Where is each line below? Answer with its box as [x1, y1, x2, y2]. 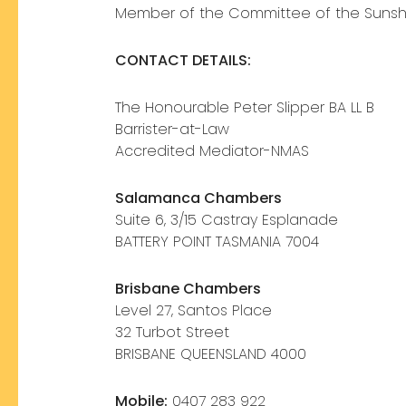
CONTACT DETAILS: [115, 50, 251, 72]
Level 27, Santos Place [115, 300, 272, 322]
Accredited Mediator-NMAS [115, 140, 314, 162]
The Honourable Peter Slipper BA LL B [115, 97, 374, 119]
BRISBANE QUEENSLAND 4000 [115, 343, 306, 365]
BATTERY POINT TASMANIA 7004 [115, 231, 319, 253]
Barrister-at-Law [115, 119, 229, 140]
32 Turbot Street [115, 322, 229, 343]
